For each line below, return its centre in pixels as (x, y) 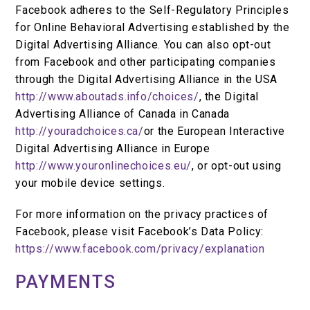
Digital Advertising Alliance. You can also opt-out (143, 45)
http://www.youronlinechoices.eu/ (103, 166)
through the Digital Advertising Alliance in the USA (147, 80)
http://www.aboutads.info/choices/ (107, 97)
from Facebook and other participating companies (146, 62)
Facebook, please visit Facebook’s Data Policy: (139, 232)
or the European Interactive (215, 131)
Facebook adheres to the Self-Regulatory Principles (152, 10)
